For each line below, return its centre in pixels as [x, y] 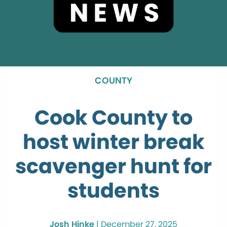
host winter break [113, 142]
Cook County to [113, 117]
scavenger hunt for [113, 166]
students [113, 190]
